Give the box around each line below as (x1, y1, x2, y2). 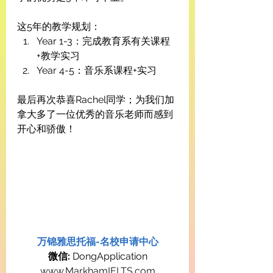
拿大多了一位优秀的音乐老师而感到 (17, 108, 173, 121)
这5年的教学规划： (17, 21, 101, 33)
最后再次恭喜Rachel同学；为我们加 (17, 94, 174, 106)
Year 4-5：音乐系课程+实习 (37, 65, 157, 77)
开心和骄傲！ (17, 123, 76, 135)
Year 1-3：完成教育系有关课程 (37, 35, 170, 48)
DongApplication (69, 250, 147, 262)
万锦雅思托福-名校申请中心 (37, 235, 158, 247)
